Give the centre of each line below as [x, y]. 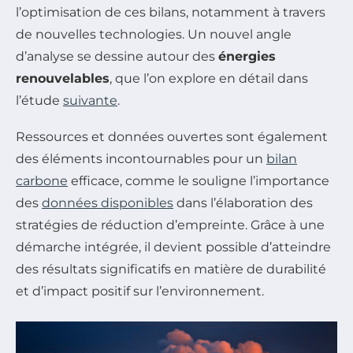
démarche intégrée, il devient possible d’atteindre [173, 247]
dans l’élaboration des [243, 203]
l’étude [39, 100]
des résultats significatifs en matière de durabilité [171, 269]
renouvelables [63, 78]
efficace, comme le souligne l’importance [199, 180]
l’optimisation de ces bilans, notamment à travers [171, 12]
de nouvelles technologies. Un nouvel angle [154, 34]
